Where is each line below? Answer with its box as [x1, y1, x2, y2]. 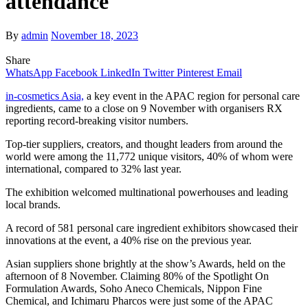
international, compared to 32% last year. [5, 162, 181, 175]
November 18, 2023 [51, 29, 138, 41]
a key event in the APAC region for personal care [84, 89, 300, 102]
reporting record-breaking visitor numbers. [5, 114, 188, 126]
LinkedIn [100, 66, 140, 78]
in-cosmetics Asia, [5, 89, 84, 102]
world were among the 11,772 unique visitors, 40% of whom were [5, 150, 293, 162]
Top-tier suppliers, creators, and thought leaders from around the [5, 137, 283, 150]
